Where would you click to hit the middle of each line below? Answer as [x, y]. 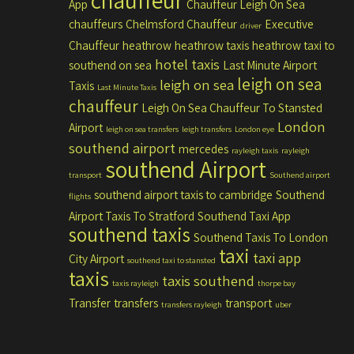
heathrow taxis [212, 45]
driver [251, 25]
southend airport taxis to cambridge [183, 194]
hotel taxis [187, 64]
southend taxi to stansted [171, 260]
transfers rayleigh [192, 304]
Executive [289, 24]
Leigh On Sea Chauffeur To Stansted [232, 107]
